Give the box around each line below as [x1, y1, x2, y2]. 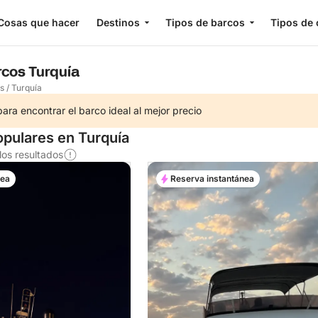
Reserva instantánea [170, 173, 254, 184]
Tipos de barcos [165, 16, 245, 28]
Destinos [96, 16, 140, 28]
